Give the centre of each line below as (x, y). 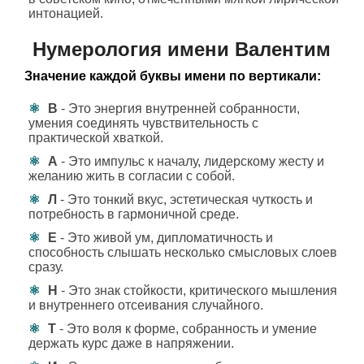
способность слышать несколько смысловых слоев (183, 252)
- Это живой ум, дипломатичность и (165, 238)
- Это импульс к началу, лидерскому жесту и (191, 161)
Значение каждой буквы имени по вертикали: (173, 76)
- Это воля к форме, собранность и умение (186, 329)
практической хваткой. (96, 138)
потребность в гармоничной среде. (134, 214)
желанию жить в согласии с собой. (132, 176)
